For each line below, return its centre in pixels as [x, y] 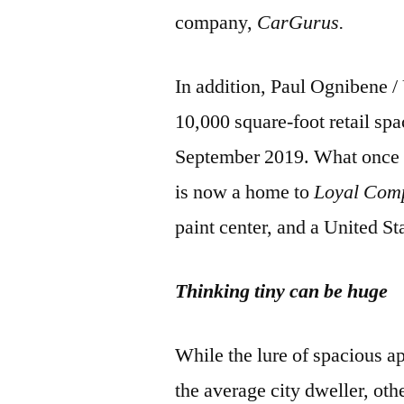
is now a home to [245, 192]
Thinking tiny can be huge [282, 291]
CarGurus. [301, 22]
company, [216, 22]
